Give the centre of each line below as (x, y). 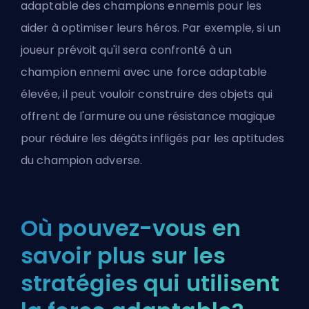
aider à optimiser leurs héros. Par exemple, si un (151, 28)
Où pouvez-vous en (131, 228)
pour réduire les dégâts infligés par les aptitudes (153, 138)
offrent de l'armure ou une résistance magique (148, 116)
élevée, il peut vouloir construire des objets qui (147, 94)
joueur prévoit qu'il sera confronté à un (127, 50)
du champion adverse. (82, 160)
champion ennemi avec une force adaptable (144, 72)
